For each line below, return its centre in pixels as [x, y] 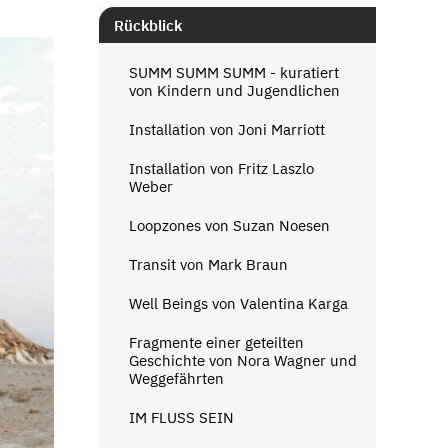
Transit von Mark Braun [208, 264]
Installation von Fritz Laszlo [221, 168]
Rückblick [147, 25]
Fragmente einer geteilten [216, 342]
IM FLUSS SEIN [181, 417]
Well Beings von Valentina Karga [238, 303]
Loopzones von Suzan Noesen [229, 225]
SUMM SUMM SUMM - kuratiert [233, 72]
